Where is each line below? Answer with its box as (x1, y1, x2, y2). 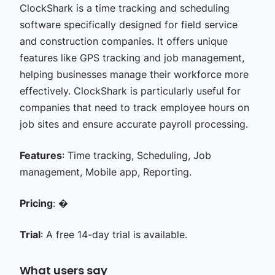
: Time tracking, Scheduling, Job (61, 149, 211, 161)
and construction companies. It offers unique (19, 34, 228, 47)
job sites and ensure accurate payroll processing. (19, 117, 248, 130)
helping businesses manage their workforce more (19, 68, 249, 80)
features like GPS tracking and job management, (19, 51, 244, 64)
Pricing (19, 196, 53, 209)
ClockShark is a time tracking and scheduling (19, 1, 230, 14)
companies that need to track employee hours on (19, 101, 249, 114)
